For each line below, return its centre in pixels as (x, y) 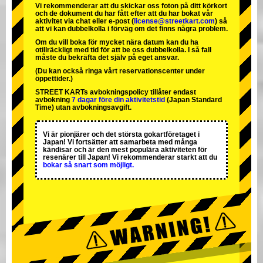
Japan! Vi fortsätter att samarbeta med (109, 142)
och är (85, 150)
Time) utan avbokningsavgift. (83, 108)
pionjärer (75, 135)
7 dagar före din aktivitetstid (118, 100)
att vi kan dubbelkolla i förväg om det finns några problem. (131, 29)
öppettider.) (54, 79)
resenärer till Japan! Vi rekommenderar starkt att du (130, 158)
